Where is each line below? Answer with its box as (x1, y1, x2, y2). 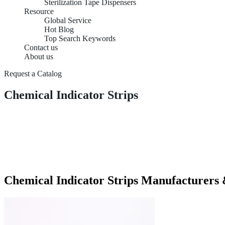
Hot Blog (44, 25, 74, 34)
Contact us (24, 43, 58, 52)
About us (24, 52, 53, 61)
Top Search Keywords (44, 34, 116, 43)
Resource (24, 7, 54, 16)
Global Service (44, 16, 91, 25)
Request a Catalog (4, 69, 62, 78)
